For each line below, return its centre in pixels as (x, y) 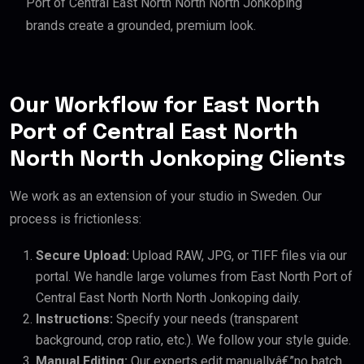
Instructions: (74, 319)
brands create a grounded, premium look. (141, 26)
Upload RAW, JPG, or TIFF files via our (238, 256)
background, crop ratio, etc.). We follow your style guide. (193, 340)
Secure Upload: (82, 256)
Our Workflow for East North (165, 106)
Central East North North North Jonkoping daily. (168, 298)
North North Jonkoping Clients (178, 160)
